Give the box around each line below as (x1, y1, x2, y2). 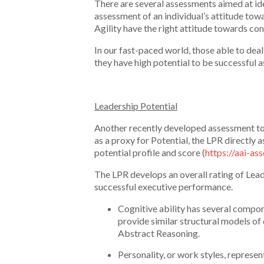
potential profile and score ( (94, 147, 205, 158)
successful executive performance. (94, 181, 233, 192)
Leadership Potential (94, 100, 177, 111)
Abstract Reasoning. (118, 227, 200, 239)
